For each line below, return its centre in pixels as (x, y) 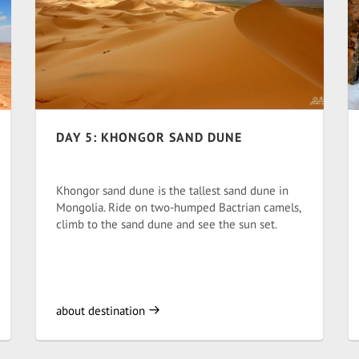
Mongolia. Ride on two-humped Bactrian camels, (178, 207)
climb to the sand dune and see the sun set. (167, 224)
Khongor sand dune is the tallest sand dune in (172, 190)
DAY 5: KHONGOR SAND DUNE (149, 137)
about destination (102, 311)
